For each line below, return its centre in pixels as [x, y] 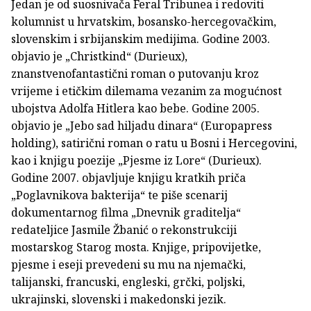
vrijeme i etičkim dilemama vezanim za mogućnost [146, 91]
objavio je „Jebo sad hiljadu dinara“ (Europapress [142, 126]
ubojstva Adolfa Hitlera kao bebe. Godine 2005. [135, 109]
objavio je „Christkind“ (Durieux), [99, 57]
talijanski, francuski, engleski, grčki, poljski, [128, 282]
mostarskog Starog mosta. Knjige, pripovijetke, [136, 247]
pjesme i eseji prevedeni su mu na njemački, [128, 265]
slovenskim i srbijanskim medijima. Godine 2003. [141, 39]
